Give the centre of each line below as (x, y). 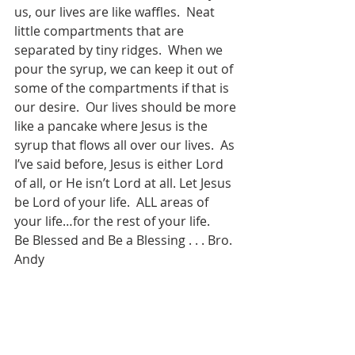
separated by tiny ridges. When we (120, 50)
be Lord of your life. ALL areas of (113, 202)
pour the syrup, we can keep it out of (125, 69)
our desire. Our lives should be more (127, 107)
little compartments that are (101, 31)
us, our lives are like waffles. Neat (116, 12)
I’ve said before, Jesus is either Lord (120, 164)
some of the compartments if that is (123, 88)
